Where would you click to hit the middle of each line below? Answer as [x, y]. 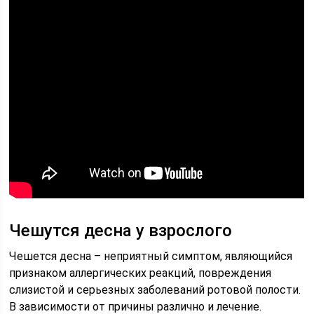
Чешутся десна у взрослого [121, 231]
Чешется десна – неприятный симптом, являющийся [151, 256]
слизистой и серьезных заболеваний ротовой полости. [155, 290]
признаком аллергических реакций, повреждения [141, 273]
